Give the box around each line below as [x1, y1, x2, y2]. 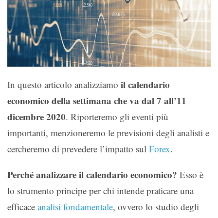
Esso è [177, 168, 203, 181]
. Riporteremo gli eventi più [66, 110, 168, 123]
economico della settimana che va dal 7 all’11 [7, 93, 186, 107]
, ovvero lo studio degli [113, 200, 199, 213]
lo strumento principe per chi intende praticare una [7, 184, 194, 197]
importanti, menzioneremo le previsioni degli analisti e [7, 126, 209, 139]
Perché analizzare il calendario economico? [7, 167, 177, 181]
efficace [7, 200, 35, 213]
